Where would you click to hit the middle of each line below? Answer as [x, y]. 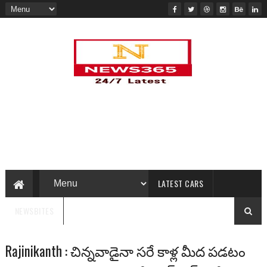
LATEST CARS [181, 183]
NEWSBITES [34, 211]
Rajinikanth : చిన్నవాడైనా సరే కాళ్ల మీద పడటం [125, 251]
